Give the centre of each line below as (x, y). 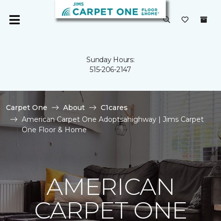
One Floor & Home (54, 130)
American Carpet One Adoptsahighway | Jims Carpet (113, 119)
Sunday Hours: (110, 60)
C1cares (114, 108)
